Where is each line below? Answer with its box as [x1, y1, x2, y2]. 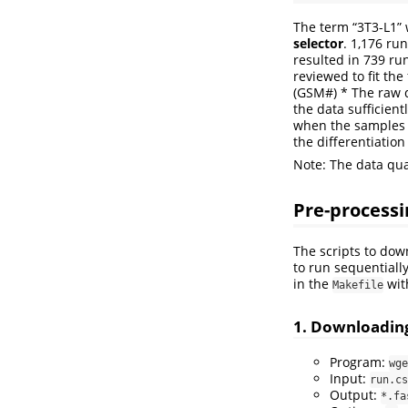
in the [293, 274, 332, 292]
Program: [330, 352, 389, 371]
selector [293, 35, 343, 53]
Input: [330, 369, 370, 387]
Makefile [332, 278, 383, 291]
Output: [330, 385, 381, 403]
